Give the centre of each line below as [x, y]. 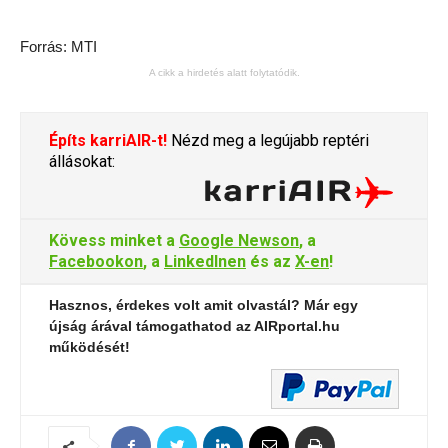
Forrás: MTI [58, 46]
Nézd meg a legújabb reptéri [268, 140]
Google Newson [239, 240]
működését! [89, 347]
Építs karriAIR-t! [108, 140]
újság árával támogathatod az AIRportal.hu [194, 326]
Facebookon [96, 261]
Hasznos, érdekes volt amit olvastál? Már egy [203, 305]
